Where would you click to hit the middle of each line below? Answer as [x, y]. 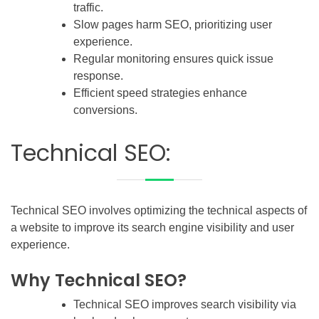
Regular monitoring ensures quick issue [173, 58]
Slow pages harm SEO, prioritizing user [173, 24]
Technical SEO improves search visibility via [185, 304]
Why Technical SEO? [99, 280]
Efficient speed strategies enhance [160, 93]
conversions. [105, 110]
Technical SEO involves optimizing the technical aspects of [159, 210]
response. [98, 75]
